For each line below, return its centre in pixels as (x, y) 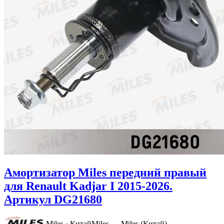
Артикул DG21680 (53, 200)
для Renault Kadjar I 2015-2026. (88, 186)
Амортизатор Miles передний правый (105, 173)
